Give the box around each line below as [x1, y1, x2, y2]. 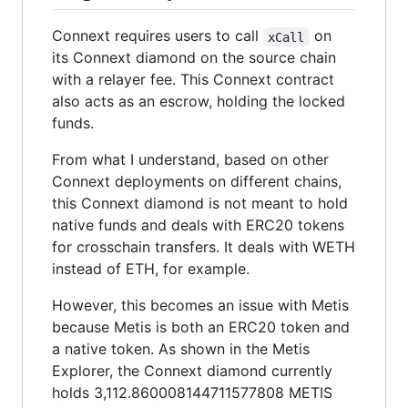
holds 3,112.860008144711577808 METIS [52, 383, 332, 403]
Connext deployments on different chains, [52, 172, 342, 191]
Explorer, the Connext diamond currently [52, 362, 332, 381]
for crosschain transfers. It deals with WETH [52, 238, 355, 257]
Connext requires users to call [52, 26, 263, 46]
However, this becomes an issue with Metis [52, 296, 349, 315]
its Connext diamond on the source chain [52, 48, 336, 67]
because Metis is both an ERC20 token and [52, 318, 350, 337]
